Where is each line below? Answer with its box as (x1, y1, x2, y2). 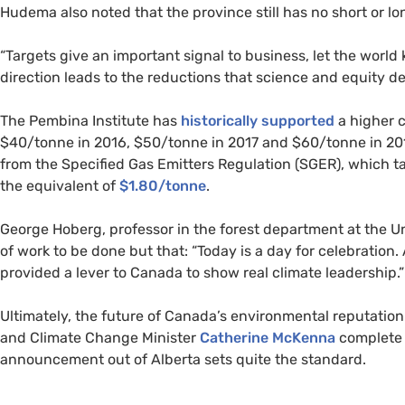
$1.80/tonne (119, 176, 206, 194)
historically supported (181, 111, 334, 129)
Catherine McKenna (200, 328, 335, 346)
